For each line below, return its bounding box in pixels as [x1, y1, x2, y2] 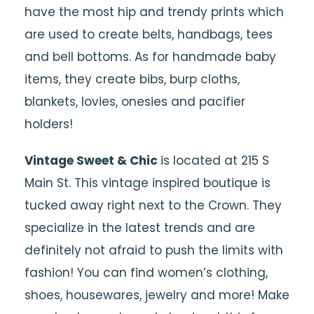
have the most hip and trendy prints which [25, 4, 284, 20]
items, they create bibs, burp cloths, [25, 71, 240, 88]
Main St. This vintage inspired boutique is [25, 175, 271, 191]
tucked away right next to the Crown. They [25, 197, 282, 214]
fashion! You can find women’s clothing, [25, 264, 268, 281]
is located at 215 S [161, 152, 269, 169]
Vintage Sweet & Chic [25, 152, 161, 169]
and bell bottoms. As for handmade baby [25, 48, 276, 65]
